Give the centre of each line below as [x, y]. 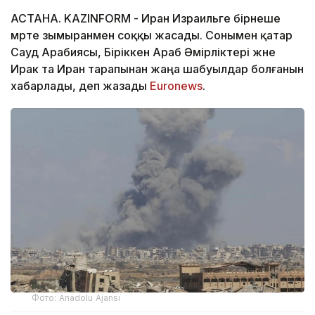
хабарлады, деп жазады [80, 86]
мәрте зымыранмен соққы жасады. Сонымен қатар [152, 36]
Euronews [176, 86]
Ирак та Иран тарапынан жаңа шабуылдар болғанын [157, 69]
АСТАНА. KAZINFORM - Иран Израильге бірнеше [146, 19]
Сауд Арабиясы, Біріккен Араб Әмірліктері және [143, 52]
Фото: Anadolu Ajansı [76, 297]
